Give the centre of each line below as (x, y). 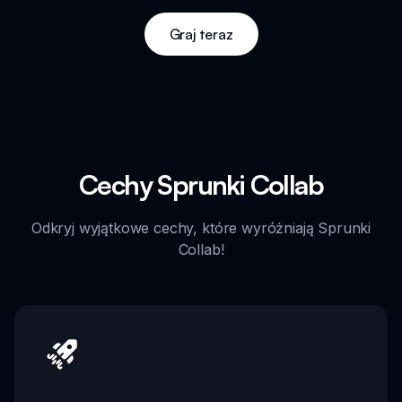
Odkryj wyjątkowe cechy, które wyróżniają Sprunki (201, 227)
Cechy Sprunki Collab (201, 184)
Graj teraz (201, 34)
